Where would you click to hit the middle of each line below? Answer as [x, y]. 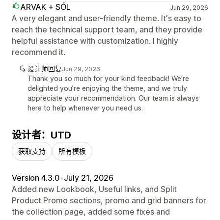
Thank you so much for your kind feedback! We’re [108, 78]
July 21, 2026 [89, 178]
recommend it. [39, 52]
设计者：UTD [41, 135]
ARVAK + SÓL [46, 7]
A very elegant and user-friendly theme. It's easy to [107, 18]
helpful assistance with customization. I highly [95, 41]
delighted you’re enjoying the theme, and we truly [107, 88]
